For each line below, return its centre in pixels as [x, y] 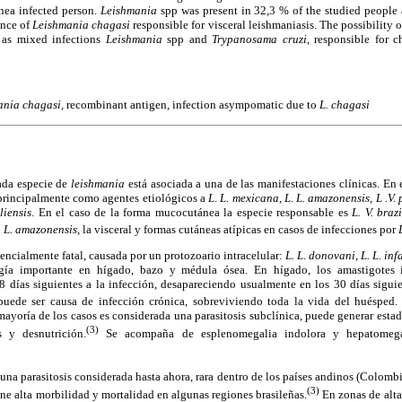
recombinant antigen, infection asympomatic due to [193, 105]
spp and [187, 39]
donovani [332, 256]
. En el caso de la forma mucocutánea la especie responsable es [192, 212]
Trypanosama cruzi [259, 39]
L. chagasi [345, 105]
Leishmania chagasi [82, 24]
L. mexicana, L [255, 197]
